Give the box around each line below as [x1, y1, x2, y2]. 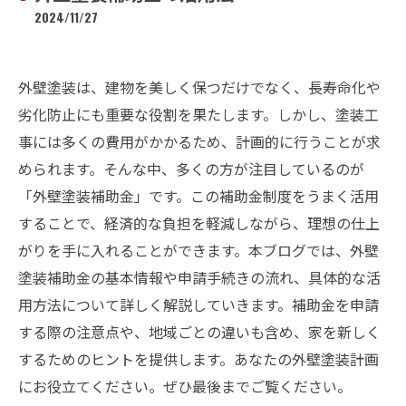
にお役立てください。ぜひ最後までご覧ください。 [18, 375, 352, 397]
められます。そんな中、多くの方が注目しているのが [18, 158, 364, 179]
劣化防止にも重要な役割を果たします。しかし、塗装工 [18, 103, 379, 125]
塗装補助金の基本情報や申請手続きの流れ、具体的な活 [18, 266, 381, 288]
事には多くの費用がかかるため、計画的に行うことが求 [18, 130, 381, 152]
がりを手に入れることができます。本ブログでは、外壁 [18, 239, 379, 261]
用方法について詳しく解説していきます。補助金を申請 [18, 294, 379, 315]
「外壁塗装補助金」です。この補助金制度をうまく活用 [18, 185, 379, 207]
